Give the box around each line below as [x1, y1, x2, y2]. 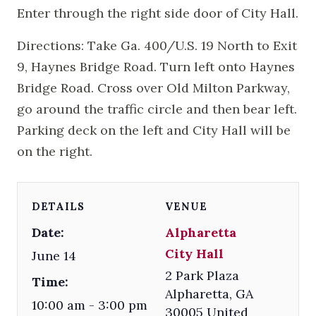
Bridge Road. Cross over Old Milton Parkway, [17, 79, 290, 96]
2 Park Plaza [165, 267, 240, 284]
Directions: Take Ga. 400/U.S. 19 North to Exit [17, 37, 297, 54]
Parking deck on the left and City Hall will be [17, 121, 291, 138]
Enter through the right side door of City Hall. [17, 4, 298, 21]
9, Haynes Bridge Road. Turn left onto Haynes [17, 58, 295, 75]
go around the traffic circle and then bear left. [17, 100, 297, 117]
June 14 [32, 247, 76, 264]
